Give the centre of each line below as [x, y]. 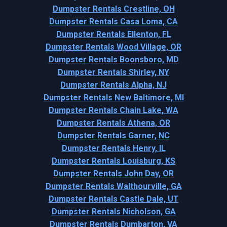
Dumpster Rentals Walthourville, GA [113, 186]
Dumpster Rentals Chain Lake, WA [113, 110]
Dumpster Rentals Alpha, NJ [113, 85]
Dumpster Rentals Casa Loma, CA [113, 22]
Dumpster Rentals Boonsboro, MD [113, 60]
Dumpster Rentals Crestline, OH [113, 9]
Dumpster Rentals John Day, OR [113, 174]
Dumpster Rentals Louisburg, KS [113, 161]
